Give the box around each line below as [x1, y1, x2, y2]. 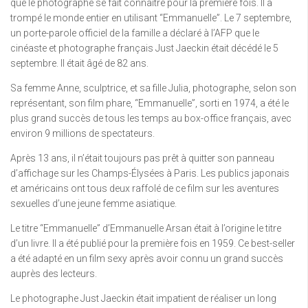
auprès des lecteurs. [10, 267, 97, 279]
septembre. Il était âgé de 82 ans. [10, 57, 148, 69]
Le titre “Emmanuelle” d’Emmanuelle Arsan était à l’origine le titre [10, 222, 281, 234]
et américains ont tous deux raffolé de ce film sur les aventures [10, 182, 279, 194]
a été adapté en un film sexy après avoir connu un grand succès [10, 252, 283, 264]
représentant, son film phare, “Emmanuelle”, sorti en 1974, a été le [10, 97, 289, 109]
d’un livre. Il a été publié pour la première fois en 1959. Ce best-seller [10, 237, 295, 249]
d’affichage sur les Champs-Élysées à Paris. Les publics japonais [10, 167, 289, 179]
